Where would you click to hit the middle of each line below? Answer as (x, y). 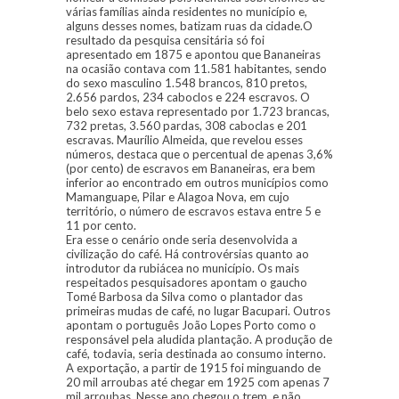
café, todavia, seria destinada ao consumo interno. (196, 354)
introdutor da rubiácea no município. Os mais (183, 269)
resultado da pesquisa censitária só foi (165, 41)
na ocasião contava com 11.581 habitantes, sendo (196, 69)
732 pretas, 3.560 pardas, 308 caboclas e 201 (187, 126)
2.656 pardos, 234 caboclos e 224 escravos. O (188, 98)
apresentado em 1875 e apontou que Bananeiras (193, 55)
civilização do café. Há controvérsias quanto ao (187, 254)
